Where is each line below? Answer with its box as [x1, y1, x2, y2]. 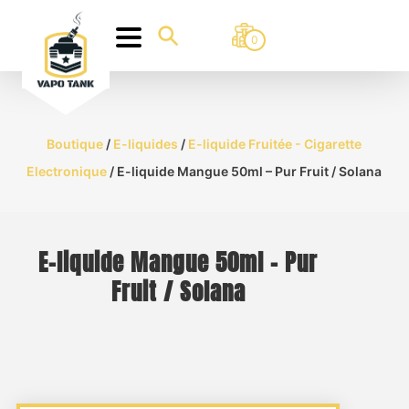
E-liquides [113, 136, 179, 152]
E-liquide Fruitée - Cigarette [188, 136, 362, 152]
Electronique [26, 163, 108, 179]
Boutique [47, 136, 104, 152]
